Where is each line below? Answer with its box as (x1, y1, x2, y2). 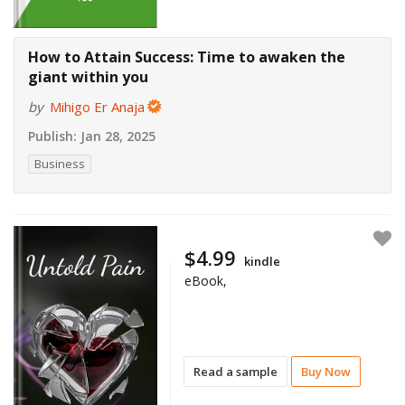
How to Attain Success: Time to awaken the (28, 47, 345, 68)
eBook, (184, 271, 228, 289)
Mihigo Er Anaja (50, 98, 145, 117)
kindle (244, 252, 281, 269)
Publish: (28, 127, 77, 146)
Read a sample (193, 363, 278, 380)
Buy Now (301, 363, 352, 380)
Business (34, 155, 85, 173)
